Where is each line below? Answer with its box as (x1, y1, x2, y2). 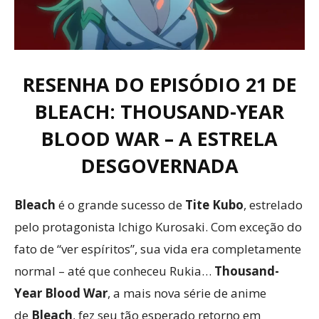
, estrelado (244, 197, 303, 213)
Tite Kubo (185, 197, 244, 213)
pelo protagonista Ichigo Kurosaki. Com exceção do (14, 219, 302, 235)
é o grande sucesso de (56, 197, 185, 213)
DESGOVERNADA (80, 152, 239, 179)
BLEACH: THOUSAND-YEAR (35, 98, 284, 125)
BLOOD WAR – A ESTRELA (41, 125, 278, 152)
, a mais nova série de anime (108, 285, 266, 301)
